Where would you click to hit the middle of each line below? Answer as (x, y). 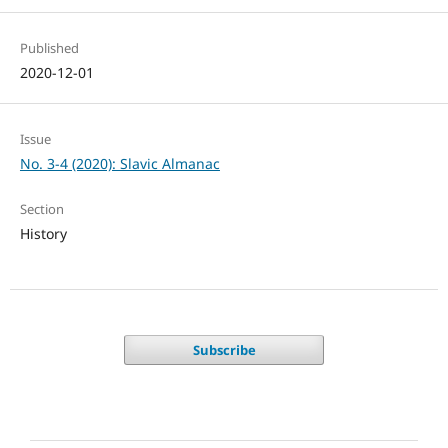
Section (41, 209)
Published (49, 48)
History (43, 234)
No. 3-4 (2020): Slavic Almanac (119, 164)
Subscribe (224, 350)
